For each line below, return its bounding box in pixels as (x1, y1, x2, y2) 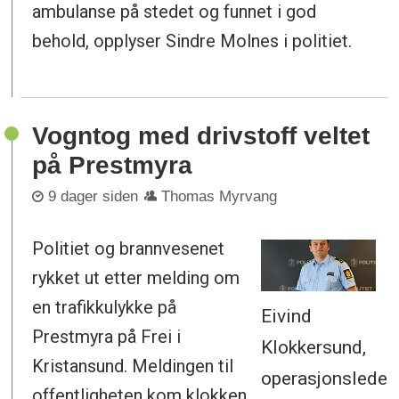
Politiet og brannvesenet (32, 238, 225, 260)
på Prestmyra (32, 151, 193, 179)
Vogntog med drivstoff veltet (32, 121, 370, 150)
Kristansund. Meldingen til (32, 355, 234, 378)
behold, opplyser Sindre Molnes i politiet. (32, 30, 353, 53)
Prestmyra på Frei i (32, 326, 182, 348)
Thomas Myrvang (161, 188, 278, 206)
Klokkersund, (261, 335, 367, 358)
